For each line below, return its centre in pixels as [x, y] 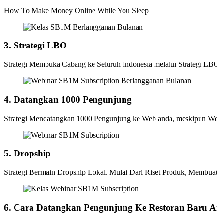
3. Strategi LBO [35, 46]
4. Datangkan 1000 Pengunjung [68, 99]
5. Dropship [27, 154]
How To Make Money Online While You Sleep [76, 10]
